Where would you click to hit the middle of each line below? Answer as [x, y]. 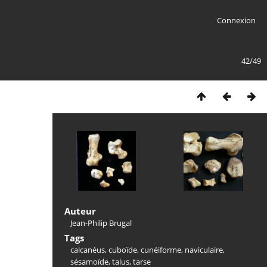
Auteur [80, 211]
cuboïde [123, 250]
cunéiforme [161, 250]
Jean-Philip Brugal [101, 223]
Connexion [236, 20]
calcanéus [88, 250]
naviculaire [204, 250]
